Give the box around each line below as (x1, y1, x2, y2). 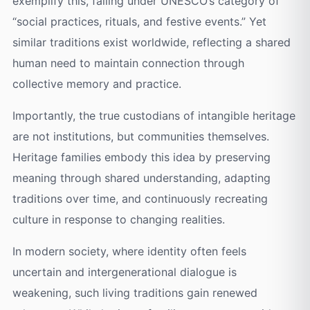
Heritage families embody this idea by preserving (12, 150, 271, 165)
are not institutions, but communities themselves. (12, 129, 269, 144)
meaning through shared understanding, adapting (12, 171, 271, 185)
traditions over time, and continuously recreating (12, 192, 268, 206)
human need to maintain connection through (12, 56, 244, 71)
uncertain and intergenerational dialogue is (12, 265, 237, 280)
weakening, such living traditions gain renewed (12, 286, 257, 300)
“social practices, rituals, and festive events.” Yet (12, 15, 266, 29)
